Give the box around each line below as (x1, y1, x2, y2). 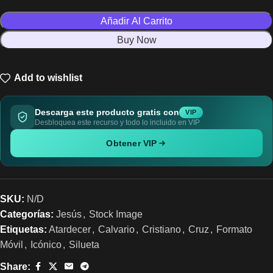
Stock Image (89, 208, 143, 219)
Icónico (30, 239, 62, 250)
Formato (216, 224, 252, 235)
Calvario (98, 224, 135, 235)
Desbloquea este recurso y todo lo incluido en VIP (35, 118, 200, 127)
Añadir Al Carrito (101, 15, 172, 26)
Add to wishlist (14, 73, 83, 83)
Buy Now (116, 34, 157, 45)
